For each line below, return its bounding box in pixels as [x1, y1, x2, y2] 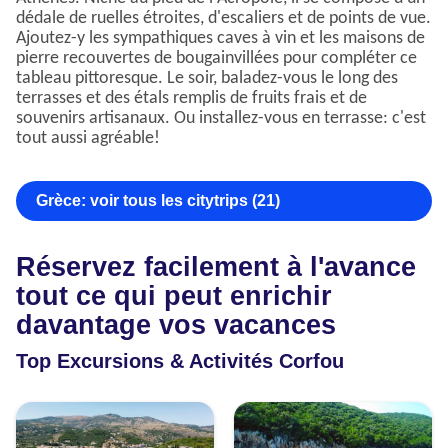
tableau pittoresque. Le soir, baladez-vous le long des [16, 69, 398, 89]
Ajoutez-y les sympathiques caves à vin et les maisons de [16, 29, 425, 49]
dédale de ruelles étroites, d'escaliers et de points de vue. [16, 9, 431, 29]
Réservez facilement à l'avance [16, 252, 416, 283]
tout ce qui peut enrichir [16, 281, 332, 312]
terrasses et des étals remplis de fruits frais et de [16, 89, 367, 109]
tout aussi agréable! [16, 129, 160, 149]
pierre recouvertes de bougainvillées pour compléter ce [16, 49, 417, 69]
